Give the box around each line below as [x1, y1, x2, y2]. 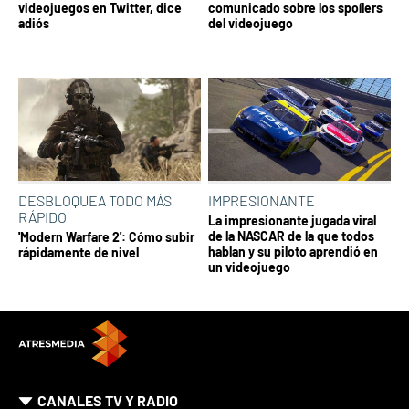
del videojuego [208, 16, 293, 32]
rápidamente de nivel [18, 244, 139, 260]
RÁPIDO [18, 207, 67, 225]
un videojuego [208, 258, 290, 275]
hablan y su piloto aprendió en [208, 243, 378, 259]
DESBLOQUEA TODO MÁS [18, 191, 172, 209]
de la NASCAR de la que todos [208, 227, 374, 244]
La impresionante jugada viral [208, 212, 376, 228]
